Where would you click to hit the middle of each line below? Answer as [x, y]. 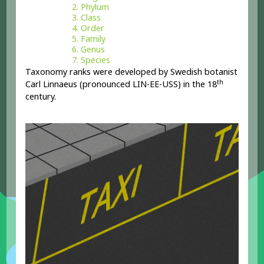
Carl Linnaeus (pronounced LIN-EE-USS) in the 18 [121, 84]
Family [93, 38]
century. [41, 96]
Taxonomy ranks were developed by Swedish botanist [132, 71]
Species [96, 60]
